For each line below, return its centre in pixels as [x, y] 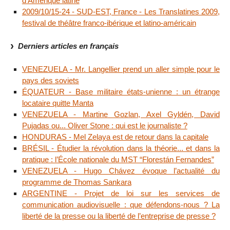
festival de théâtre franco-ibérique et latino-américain [109, 23]
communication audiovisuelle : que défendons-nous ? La [121, 205]
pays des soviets [50, 81]
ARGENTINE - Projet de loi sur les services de [121, 194]
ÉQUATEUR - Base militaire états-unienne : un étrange [121, 92]
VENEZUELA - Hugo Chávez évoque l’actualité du [121, 171]
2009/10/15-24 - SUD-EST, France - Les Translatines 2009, [121, 12]
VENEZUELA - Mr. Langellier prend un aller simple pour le [121, 69]
